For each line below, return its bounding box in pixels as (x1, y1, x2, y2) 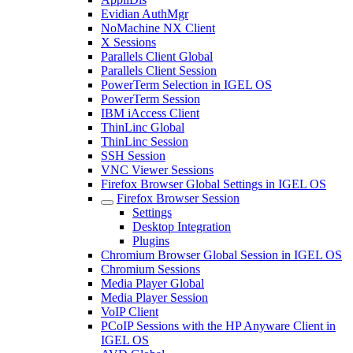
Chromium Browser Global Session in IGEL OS (101, 248, 342, 262)
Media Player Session (101, 291, 208, 304)
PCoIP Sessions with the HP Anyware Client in (101, 319, 336, 333)
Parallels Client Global (101, 50, 213, 63)
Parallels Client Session (101, 64, 217, 77)
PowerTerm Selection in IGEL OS (101, 78, 272, 91)
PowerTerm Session (101, 92, 200, 106)
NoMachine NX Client (101, 21, 215, 35)
